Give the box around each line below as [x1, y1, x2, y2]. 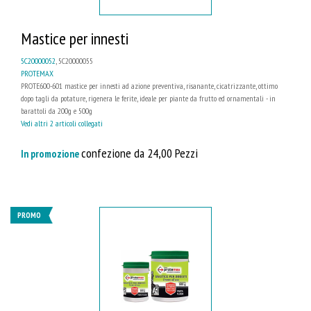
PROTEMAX [21, 68, 53, 79]
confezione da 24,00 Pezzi [81, 144, 198, 162]
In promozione [21, 147, 81, 161]
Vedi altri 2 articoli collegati [21, 118, 103, 129]
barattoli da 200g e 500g [21, 106, 92, 117]
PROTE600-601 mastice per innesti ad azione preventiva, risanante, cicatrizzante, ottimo [21, 81, 278, 92]
